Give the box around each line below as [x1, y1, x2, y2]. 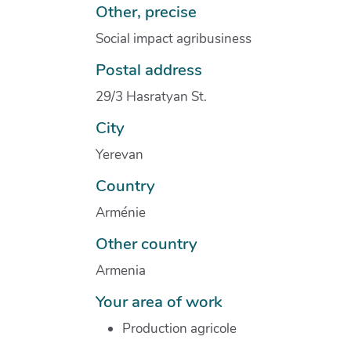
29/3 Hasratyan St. [96, 87, 207, 106]
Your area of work [96, 290, 223, 313]
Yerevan [96, 145, 143, 164]
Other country [96, 232, 197, 255]
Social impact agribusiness [96, 29, 251, 48]
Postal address [96, 58, 202, 81]
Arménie [96, 203, 146, 222]
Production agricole [122, 319, 237, 338]
